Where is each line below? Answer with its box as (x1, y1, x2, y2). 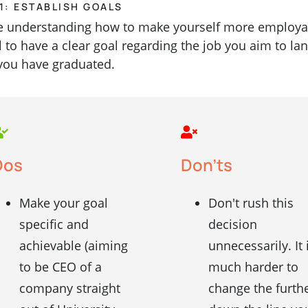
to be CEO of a (19, 258, 102, 276)
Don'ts (180, 153, 232, 177)
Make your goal (19, 195, 108, 212)
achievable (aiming (19, 237, 128, 254)
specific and (19, 216, 89, 233)
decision (208, 216, 257, 233)
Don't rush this (208, 195, 294, 212)
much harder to (208, 258, 298, 276)
